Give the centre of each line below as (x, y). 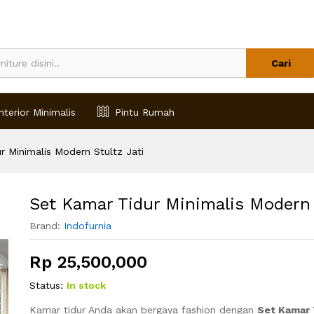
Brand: (46, 225)
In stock (86, 285)
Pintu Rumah (145, 112)
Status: (46, 285)
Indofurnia (87, 225)
